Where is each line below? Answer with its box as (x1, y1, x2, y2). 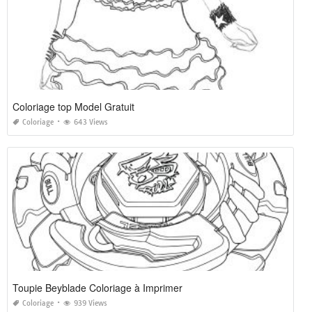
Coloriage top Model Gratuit (13, 100, 134, 114)
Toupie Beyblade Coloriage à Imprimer (13, 281, 182, 295)
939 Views (74, 299, 107, 309)
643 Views (74, 118, 108, 127)
